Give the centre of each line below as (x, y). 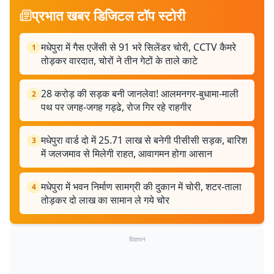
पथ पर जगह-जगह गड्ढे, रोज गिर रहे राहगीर (116, 107)
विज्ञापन (137, 239)
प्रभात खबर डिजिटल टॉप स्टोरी (109, 15)
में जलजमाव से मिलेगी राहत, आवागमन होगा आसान (127, 153)
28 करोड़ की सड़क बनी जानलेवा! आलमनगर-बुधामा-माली (140, 93)
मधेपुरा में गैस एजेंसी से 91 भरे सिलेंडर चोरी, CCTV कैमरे (139, 47)
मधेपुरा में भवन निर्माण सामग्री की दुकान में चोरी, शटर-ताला (141, 186)
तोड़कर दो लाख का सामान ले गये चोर (105, 200)
